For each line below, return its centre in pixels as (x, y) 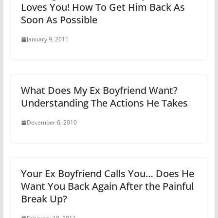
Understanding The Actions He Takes (104, 103)
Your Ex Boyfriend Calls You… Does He (107, 173)
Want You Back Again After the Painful (107, 186)
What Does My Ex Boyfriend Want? (99, 90)
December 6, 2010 (52, 122)
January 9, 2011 (47, 39)
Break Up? (44, 199)
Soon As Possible (59, 20)
